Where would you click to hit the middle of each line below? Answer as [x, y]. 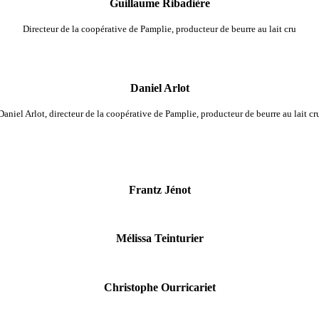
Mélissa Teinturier [159, 239]
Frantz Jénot [159, 189]
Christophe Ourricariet [159, 287]
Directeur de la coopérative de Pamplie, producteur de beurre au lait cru [159, 29]
